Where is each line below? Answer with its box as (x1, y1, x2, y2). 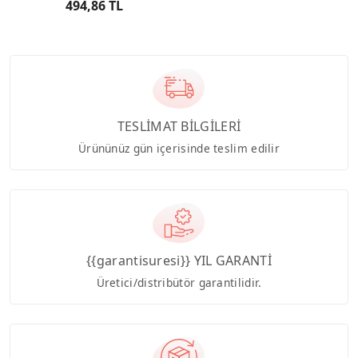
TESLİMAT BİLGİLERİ (117, 117, 241, 136)
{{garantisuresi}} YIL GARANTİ (86, 252, 272, 270)
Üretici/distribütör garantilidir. (96, 275, 262, 291)
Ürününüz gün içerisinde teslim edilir (78, 141, 280, 157)
